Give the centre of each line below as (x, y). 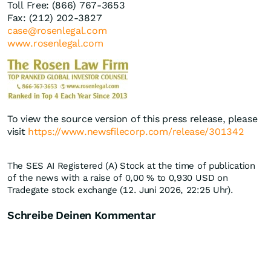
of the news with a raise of (66, 178)
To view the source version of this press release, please (132, 119)
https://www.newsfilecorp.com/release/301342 (136, 132)
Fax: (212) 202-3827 (55, 18)
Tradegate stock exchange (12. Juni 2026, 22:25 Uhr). (120, 190)
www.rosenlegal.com (55, 44)
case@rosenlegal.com (57, 31)
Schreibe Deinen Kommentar (82, 215)
